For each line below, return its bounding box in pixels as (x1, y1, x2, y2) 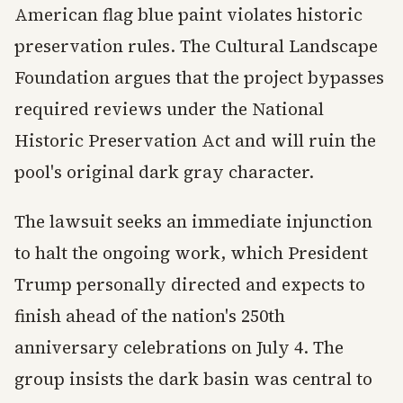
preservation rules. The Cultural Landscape (14, 34, 378, 58)
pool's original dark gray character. (14, 160, 314, 184)
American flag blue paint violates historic (14, 3, 363, 27)
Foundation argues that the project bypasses (14, 66, 384, 90)
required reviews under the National (14, 97, 324, 121)
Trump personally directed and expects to (14, 273, 365, 297)
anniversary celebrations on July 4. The (14, 336, 344, 360)
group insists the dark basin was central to (14, 367, 372, 391)
